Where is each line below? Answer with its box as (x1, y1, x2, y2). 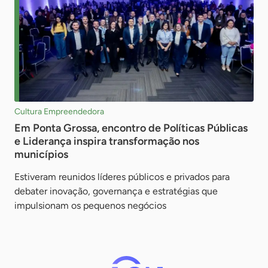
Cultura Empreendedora (14, 106, 104, 117)
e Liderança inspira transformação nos (14, 134, 199, 148)
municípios (14, 147, 68, 161)
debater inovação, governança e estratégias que (14, 185, 218, 197)
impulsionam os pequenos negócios (14, 199, 166, 211)
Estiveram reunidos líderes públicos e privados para (14, 170, 230, 182)
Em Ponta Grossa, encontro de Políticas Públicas (14, 121, 248, 135)
